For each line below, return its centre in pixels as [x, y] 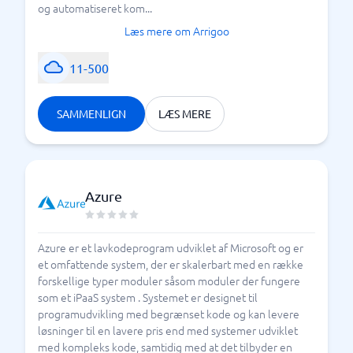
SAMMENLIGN [91, 113]
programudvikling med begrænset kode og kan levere [169, 314]
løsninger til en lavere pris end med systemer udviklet [168, 330]
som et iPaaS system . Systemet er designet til [148, 297]
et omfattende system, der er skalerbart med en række [171, 264]
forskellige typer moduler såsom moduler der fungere [169, 281]
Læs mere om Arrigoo [176, 31]
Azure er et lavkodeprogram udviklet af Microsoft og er [171, 247]
